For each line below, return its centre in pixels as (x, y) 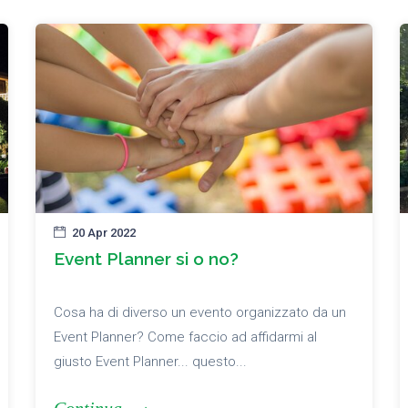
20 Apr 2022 (104, 233)
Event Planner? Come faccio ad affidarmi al (185, 337)
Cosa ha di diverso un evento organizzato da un (200, 313)
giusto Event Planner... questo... (150, 362)
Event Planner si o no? (146, 259)
